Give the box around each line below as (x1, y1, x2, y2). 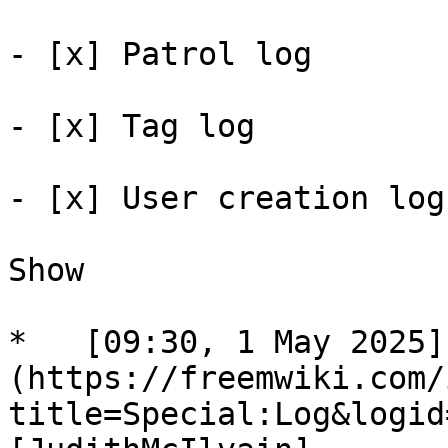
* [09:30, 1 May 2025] (8, 324, 445, 360)
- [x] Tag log (8, 108, 274, 144)
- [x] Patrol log (8, 36, 331, 72)
